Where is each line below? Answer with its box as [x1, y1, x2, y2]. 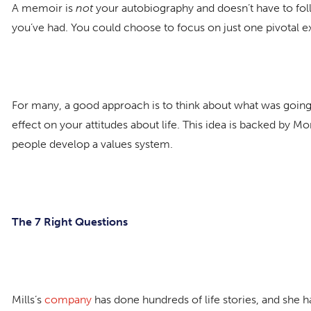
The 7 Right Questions [12, 215, 128, 228]
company [44, 292, 92, 306]
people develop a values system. [12, 137, 173, 151]
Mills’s [12, 292, 44, 306]
